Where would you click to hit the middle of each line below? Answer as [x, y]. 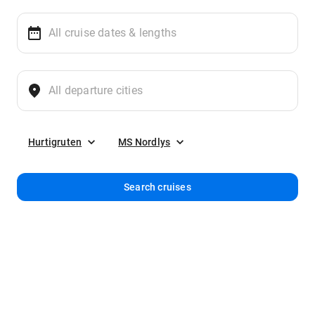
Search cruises [157, 187]
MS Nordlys [144, 142]
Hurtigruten [55, 142]
